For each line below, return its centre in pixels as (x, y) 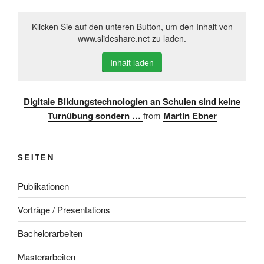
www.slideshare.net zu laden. (132, 39)
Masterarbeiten (47, 256)
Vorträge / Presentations (64, 209)
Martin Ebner (190, 115)
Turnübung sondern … (95, 115)
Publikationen (43, 186)
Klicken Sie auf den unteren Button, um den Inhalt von (132, 27)
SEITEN (36, 157)
